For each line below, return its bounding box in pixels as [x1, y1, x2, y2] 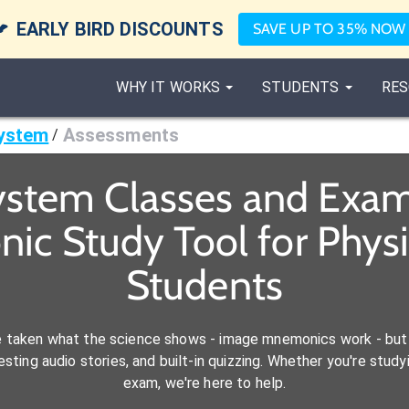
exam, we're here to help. [122, 374, 287, 392]
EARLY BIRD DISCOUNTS [16, 18, 224, 40]
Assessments [62, 124, 180, 146]
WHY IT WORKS [115, 79, 221, 96]
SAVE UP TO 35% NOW [252, 20, 406, 37]
